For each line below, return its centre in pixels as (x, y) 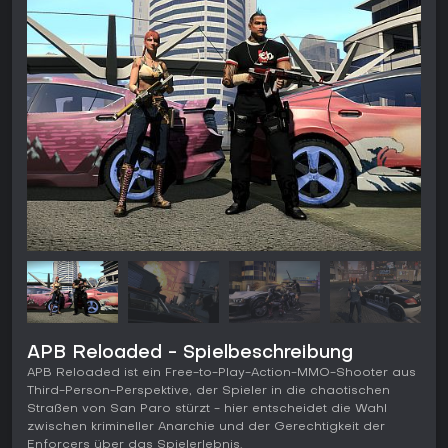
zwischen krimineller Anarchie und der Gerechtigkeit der (206, 427)
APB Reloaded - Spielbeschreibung (190, 354)
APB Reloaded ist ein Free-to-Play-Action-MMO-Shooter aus (221, 373)
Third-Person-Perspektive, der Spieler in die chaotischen (208, 391)
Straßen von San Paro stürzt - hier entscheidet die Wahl (207, 409)
